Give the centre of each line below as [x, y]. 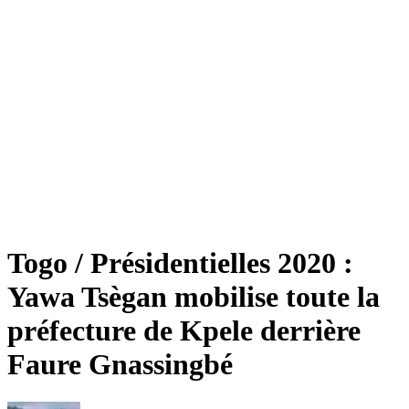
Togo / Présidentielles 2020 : [180, 263]
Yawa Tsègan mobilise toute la [194, 297]
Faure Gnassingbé [120, 365]
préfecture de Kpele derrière [184, 331]
